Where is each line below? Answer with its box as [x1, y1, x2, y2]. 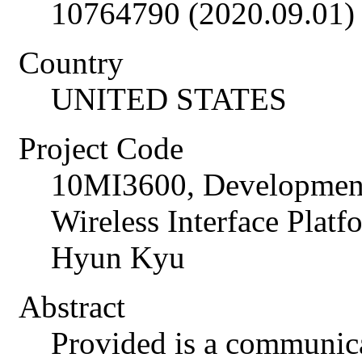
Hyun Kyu [51, 240, 185, 276]
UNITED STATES [51, 82, 287, 117]
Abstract [19, 289, 125, 325]
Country [19, 45, 124, 81]
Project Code [19, 131, 183, 166]
